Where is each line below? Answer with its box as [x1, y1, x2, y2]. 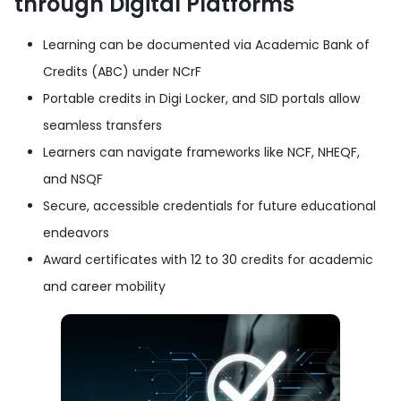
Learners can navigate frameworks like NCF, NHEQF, [43, 142, 360, 161]
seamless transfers [43, 115, 162, 134]
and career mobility [43, 277, 166, 295]
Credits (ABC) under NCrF [43, 62, 201, 81]
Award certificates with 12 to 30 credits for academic [43, 250, 373, 269]
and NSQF [43, 169, 103, 188]
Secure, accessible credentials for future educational [43, 196, 376, 215]
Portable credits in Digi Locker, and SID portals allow [43, 89, 360, 107]
